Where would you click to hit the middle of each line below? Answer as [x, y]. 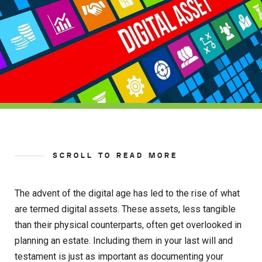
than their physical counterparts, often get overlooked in [128, 225]
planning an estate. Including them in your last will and [124, 240]
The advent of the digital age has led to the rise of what [127, 193]
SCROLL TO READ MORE [115, 155]
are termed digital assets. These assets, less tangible [125, 209]
